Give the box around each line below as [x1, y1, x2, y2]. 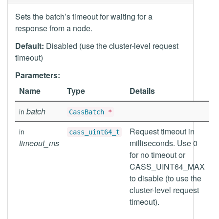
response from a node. [15, 22, 92, 34]
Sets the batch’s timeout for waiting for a [15, 11, 153, 22]
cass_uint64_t [69, 128, 120, 136]
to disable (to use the [130, 173, 201, 184]
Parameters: [15, 69, 60, 81]
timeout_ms [19, 137, 59, 149]
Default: [15, 40, 44, 51]
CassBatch [69, 108, 104, 116]
